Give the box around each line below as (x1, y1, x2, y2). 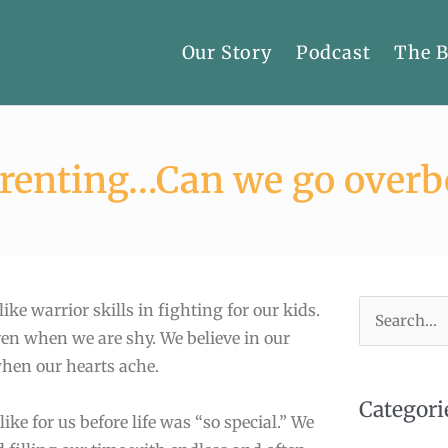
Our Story (181, 40, 272, 64)
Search (358, 311, 415, 333)
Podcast (295, 40, 371, 64)
